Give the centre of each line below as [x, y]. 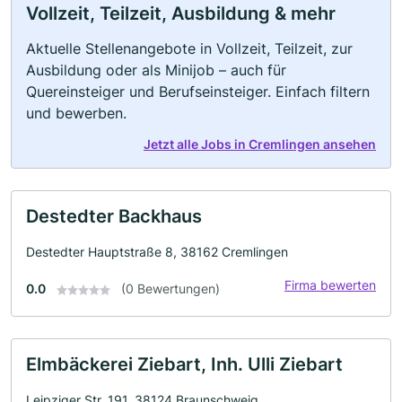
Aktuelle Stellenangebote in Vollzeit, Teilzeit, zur [189, 48]
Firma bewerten [330, 285]
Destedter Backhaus [114, 216]
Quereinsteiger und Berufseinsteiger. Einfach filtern [198, 92]
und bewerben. [76, 113]
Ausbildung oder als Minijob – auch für [156, 70]
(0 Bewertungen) [170, 288]
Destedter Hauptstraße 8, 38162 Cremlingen [157, 252]
